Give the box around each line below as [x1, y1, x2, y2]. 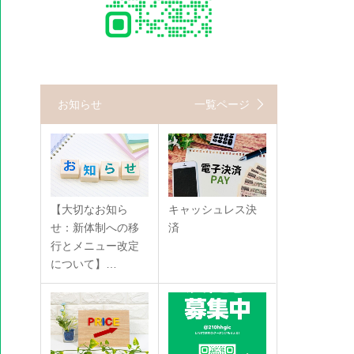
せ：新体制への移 [51, 221, 139, 235]
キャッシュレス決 [168, 203, 257, 217]
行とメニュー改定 [51, 239, 139, 253]
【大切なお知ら [51, 203, 128, 217]
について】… [51, 258, 117, 271]
